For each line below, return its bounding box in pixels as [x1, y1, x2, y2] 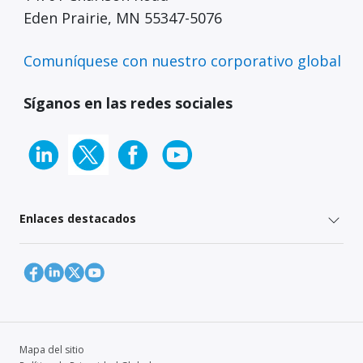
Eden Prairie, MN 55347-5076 [23, 7, 222, 28]
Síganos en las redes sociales [23, 92, 233, 113]
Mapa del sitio [19, 343, 84, 357]
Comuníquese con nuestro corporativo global [23, 50, 341, 70]
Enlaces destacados [19, 210, 136, 226]
